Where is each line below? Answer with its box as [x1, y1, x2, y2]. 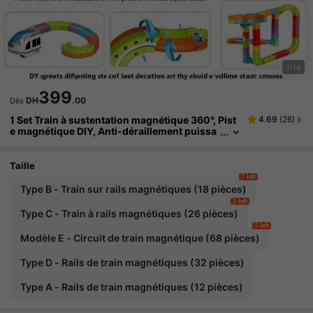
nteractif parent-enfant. [10, 147, 123, 159]
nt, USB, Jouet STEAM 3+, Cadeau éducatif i [10, 136, 217, 148]
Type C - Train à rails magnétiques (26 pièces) [20, 208, 238, 220]
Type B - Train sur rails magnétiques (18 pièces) [20, 183, 247, 196]
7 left [241, 173, 256, 180]
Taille [10, 159, 36, 171]
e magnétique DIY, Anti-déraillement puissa [10, 124, 217, 137]
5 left [254, 221, 269, 229]
